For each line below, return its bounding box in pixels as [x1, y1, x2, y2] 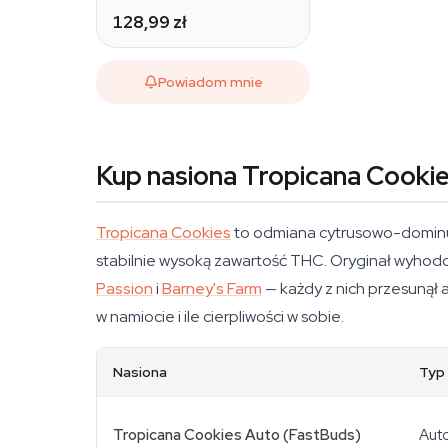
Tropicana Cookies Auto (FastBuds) [113, 425, 361, 445]
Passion [96, 278, 153, 299]
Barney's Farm [162, 278, 262, 299]
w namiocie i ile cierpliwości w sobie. [96, 306, 344, 327]
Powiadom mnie [157, 72, 263, 91]
